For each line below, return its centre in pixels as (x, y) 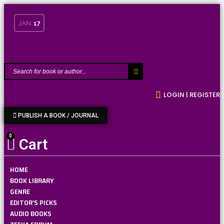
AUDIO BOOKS (31, 213)
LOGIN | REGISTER (192, 95)
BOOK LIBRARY (32, 180)
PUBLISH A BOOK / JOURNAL (58, 115)
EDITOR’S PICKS (33, 202)
